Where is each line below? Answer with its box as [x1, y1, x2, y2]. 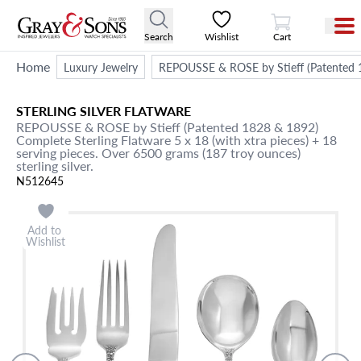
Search [144, 29, 174, 44]
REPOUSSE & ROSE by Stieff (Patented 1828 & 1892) [16, 118, 318, 136]
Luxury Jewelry [64, 59, 138, 75]
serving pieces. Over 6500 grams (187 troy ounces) [16, 143, 301, 162]
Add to [27, 222, 64, 238]
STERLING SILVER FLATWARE [16, 102, 191, 120]
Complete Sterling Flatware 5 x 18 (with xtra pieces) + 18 [16, 131, 337, 149]
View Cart [280, 6, 322, 20]
